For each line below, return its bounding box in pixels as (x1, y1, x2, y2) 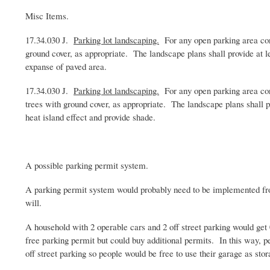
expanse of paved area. (25, 60, 107, 72)
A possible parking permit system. (25, 159, 151, 171)
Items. (43, 9, 69, 22)
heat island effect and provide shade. (25, 110, 155, 123)
